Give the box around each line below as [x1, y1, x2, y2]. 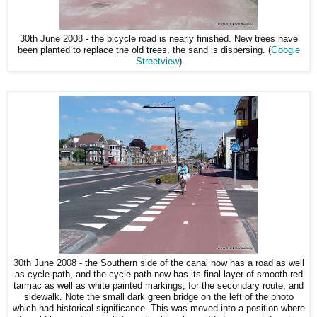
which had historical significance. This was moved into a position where [12, 303, 305, 313]
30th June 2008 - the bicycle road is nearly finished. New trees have [19, 33, 298, 44]
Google [270, 45, 300, 55]
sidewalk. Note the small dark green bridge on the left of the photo [23, 292, 294, 302]
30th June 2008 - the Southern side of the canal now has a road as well [13, 258, 304, 268]
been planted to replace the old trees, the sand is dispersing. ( [17, 45, 271, 55]
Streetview [135, 56, 179, 67]
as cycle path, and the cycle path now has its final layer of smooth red [14, 269, 303, 279]
